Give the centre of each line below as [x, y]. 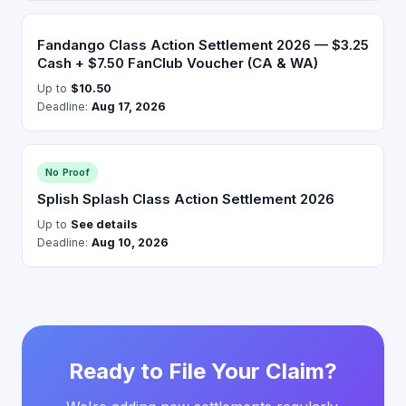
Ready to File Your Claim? [203, 371]
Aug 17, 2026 [129, 106]
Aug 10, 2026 [130, 242]
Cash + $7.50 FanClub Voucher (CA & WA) [178, 63]
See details [104, 224]
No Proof [68, 172]
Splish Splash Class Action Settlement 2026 [186, 199]
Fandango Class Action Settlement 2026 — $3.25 [203, 45]
